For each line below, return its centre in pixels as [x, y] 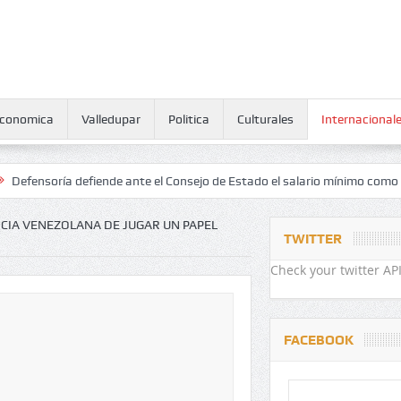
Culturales [265, 119]
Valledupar [111, 119]
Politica [188, 119]
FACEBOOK [318, 340]
